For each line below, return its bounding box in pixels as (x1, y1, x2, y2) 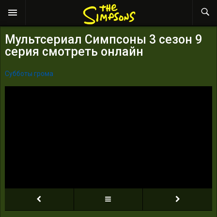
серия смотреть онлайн (5, 44, 143, 59)
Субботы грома (5, 69, 53, 77)
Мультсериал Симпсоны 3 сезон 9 (5, 32, 202, 46)
